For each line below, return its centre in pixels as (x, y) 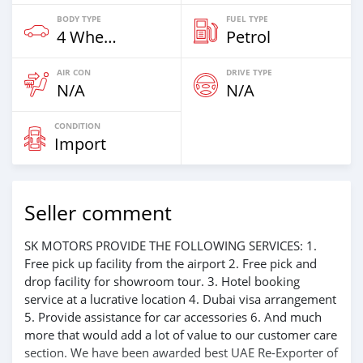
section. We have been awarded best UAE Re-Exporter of (181, 352)
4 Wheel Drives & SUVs (110, 37)
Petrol (248, 37)
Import (80, 144)
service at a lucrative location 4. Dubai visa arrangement (180, 299)
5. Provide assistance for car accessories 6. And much (173, 317)
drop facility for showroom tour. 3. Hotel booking (162, 281)
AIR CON (74, 72)
